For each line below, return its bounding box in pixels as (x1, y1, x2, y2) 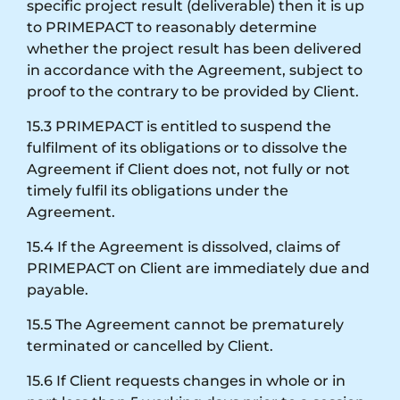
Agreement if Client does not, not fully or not (27, 160, 350, 178)
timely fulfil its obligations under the (27, 181, 288, 199)
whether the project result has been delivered (27, 39, 362, 57)
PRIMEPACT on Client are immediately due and (27, 259, 370, 277)
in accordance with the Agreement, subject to (27, 61, 362, 79)
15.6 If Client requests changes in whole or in (27, 371, 346, 389)
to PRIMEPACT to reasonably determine (27, 18, 317, 36)
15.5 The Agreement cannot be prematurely (27, 315, 344, 333)
